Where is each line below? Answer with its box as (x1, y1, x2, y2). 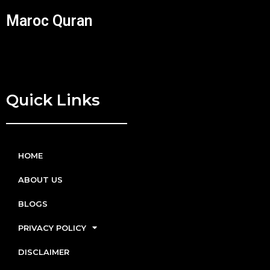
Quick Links (6, 90, 100, 110)
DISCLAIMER (18, 246, 69, 257)
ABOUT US (18, 174, 63, 184)
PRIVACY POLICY (18, 222, 86, 233)
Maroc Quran (6, 11, 93, 30)
